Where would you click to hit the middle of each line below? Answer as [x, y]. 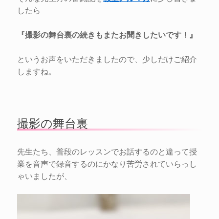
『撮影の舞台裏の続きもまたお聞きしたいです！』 [107, 34]
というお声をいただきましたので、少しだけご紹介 [107, 59]
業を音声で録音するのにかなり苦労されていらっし [107, 163]
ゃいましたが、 [44, 175]
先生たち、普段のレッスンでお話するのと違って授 [107, 151]
